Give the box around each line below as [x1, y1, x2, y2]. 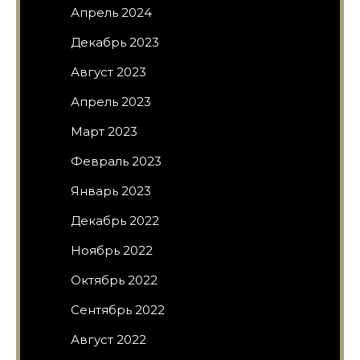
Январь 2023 [71, 182, 151, 198]
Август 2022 [71, 331, 146, 347]
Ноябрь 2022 [71, 242, 153, 258]
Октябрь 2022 [71, 272, 157, 288]
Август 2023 [71, 63, 146, 80]
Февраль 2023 [71, 153, 162, 169]
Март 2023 [71, 123, 137, 139]
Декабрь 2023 [71, 34, 159, 50]
